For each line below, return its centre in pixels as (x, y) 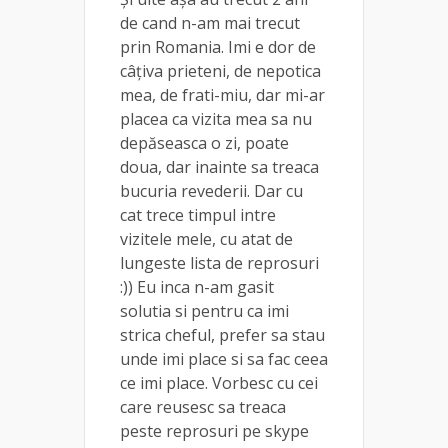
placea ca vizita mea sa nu (216, 118)
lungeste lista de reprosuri (219, 262)
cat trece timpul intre (198, 214)
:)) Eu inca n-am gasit (197, 286)
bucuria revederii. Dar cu (211, 190)
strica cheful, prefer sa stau (222, 334)
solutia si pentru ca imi (204, 310)
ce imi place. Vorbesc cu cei (219, 382)
